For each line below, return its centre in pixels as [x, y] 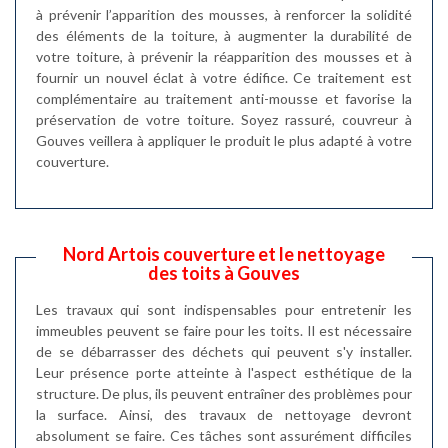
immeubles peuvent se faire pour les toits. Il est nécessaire [224, 330]
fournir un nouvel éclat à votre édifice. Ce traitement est [224, 77]
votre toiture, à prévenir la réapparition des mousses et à [224, 56]
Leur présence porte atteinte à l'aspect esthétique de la [224, 372]
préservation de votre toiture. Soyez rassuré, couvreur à [224, 119]
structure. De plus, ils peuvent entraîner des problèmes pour [224, 393]
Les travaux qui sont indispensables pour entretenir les [224, 309]
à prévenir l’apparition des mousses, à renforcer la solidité [224, 14]
